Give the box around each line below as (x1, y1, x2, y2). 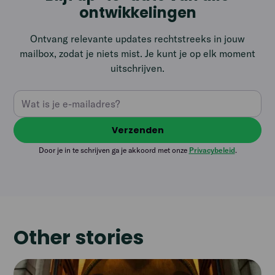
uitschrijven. (110, 62, 165, 75)
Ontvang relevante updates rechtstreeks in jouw (30, 33, 245, 45)
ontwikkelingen (79, 2, 196, 23)
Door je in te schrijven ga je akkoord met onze (38, 145, 189, 155)
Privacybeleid (188, 145, 235, 155)
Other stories (14, 223, 144, 252)
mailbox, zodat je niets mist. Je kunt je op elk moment (20, 47, 255, 60)
